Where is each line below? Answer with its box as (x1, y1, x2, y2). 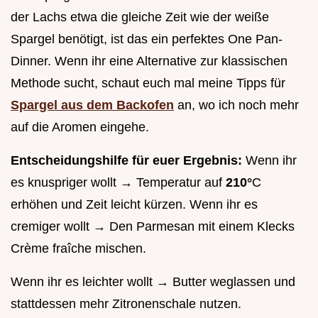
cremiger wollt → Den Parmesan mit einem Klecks (11, 219, 295, 234)
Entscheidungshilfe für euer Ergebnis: (11, 153, 242, 168)
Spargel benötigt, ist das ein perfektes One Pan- (11, 31, 283, 46)
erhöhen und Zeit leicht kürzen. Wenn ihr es (11, 197, 258, 212)
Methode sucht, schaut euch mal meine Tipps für (11, 75, 285, 90)
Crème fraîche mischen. (11, 241, 146, 256)
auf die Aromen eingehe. (11, 119, 149, 134)
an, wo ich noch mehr (174, 97, 299, 112)
